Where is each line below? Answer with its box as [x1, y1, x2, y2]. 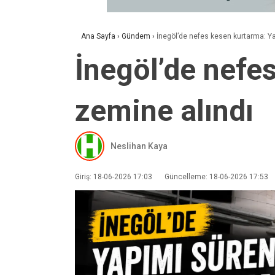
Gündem [122, 32, 150, 41]
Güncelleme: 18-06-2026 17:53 [165, 172, 268, 181]
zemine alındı [75, 93, 254, 128]
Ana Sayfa [81, 32, 115, 41]
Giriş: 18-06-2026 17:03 [75, 172, 152, 181]
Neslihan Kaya [110, 141, 168, 151]
